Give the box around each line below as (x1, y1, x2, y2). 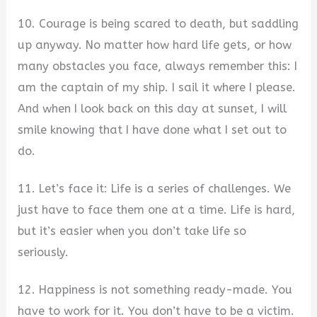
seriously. (18, 246, 69, 260)
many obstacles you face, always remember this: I (18, 59, 298, 74)
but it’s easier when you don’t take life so (18, 224, 247, 238)
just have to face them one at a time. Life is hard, (18, 203, 296, 217)
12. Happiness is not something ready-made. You (18, 282, 293, 296)
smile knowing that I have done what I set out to (18, 123, 287, 137)
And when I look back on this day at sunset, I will (18, 102, 287, 116)
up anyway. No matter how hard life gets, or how (18, 38, 292, 52)
